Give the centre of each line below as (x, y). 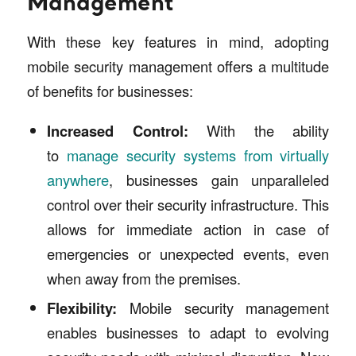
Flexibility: (81, 308)
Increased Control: (117, 130)
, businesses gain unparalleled (219, 179)
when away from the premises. (143, 278)
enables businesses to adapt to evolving (188, 332)
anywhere (77, 179)
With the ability (259, 130)
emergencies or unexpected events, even (188, 253)
